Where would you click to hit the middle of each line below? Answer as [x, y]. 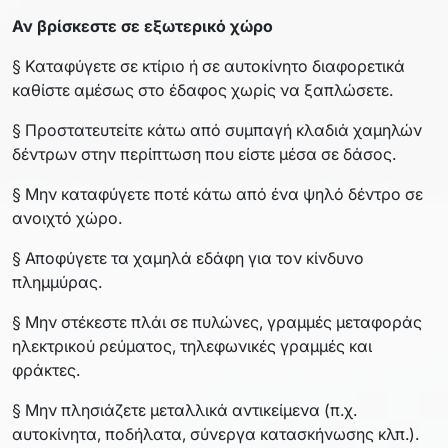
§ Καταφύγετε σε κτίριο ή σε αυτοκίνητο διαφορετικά [208, 65]
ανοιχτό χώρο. [67, 217]
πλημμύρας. [57, 281]
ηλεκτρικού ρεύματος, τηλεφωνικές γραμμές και [192, 345]
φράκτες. [46, 369]
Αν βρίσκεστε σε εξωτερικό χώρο [142, 25]
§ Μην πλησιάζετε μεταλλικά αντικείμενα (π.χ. [184, 409]
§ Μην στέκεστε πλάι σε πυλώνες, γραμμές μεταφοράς [217, 321]
